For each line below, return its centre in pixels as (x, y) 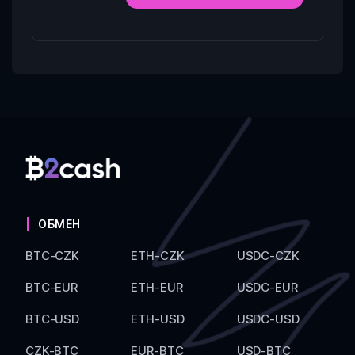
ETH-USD (158, 319)
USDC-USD (268, 319)
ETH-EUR (157, 288)
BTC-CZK (53, 256)
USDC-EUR (267, 288)
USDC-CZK (268, 256)
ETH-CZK (158, 256)
